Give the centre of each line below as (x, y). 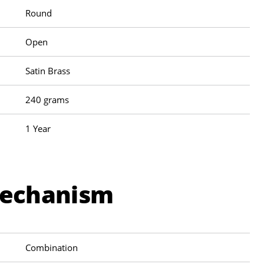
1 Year (38, 128)
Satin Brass (48, 70)
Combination (52, 247)
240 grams (47, 99)
